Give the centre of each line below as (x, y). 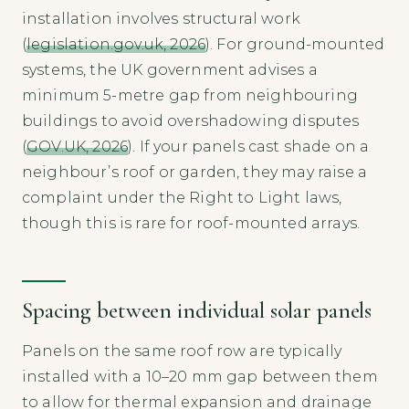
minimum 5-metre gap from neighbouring (190, 96)
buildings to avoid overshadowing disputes (191, 121)
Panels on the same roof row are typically (182, 351)
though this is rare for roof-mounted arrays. (191, 224)
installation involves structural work (161, 19)
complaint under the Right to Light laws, (182, 198)
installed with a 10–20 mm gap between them (200, 377)
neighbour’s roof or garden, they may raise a (195, 173)
